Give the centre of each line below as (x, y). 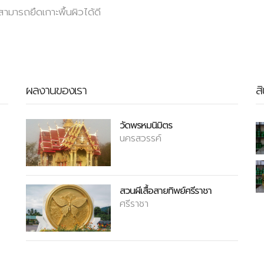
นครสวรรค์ (141, 139)
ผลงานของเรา (56, 91)
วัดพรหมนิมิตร (146, 126)
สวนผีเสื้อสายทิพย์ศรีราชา (166, 191)
